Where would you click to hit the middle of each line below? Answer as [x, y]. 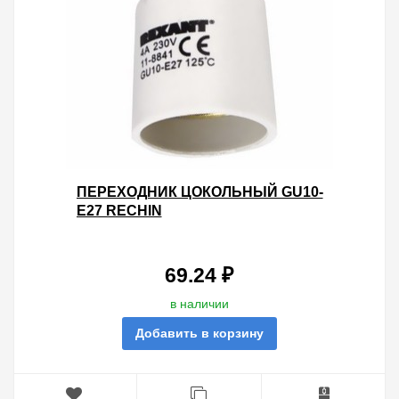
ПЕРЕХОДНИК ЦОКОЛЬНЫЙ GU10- [199, 192]
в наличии [199, 304]
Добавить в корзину [199, 333]
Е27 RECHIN [119, 211]
